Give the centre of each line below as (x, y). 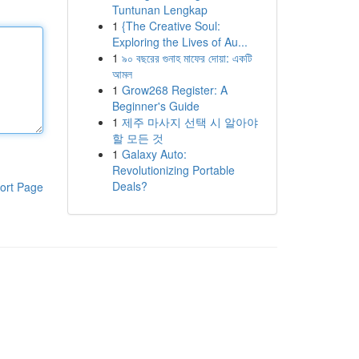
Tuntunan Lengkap (159, 10)
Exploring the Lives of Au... (179, 42)
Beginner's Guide (155, 106)
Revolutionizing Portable (173, 170)
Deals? (129, 186)
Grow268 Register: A (174, 90)
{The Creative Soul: (171, 26)
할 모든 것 (137, 138)
